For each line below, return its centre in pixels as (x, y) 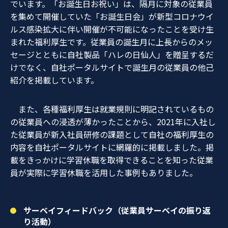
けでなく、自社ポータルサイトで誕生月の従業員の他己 (112, 67)
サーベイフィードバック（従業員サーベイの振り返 (117, 210)
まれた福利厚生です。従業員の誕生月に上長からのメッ (111, 41)
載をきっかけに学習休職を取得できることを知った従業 (112, 160)
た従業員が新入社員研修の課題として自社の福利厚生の (112, 134)
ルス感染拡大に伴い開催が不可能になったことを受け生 (112, 29)
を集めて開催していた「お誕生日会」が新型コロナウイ (112, 16)
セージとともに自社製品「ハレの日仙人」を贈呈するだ (112, 54)
